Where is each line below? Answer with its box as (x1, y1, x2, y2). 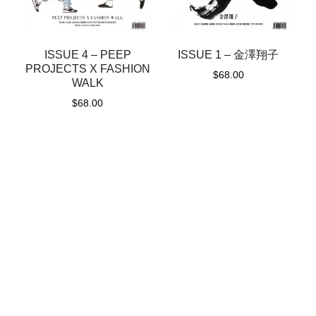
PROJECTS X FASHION (25, 63, 150, 75)
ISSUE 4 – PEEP (44, 49, 131, 61)
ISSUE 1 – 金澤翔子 (178, 49, 279, 61)
